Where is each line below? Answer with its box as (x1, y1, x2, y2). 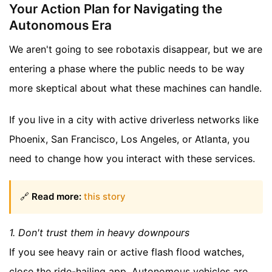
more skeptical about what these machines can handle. (9, 82, 262, 95)
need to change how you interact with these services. (9, 152, 255, 165)
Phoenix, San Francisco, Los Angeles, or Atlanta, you (9, 133, 250, 146)
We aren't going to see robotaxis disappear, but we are (9, 43, 262, 56)
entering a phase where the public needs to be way (9, 63, 245, 75)
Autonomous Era (9, 17, 112, 33)
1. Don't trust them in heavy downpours (9, 226, 189, 239)
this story (84, 191, 126, 203)
